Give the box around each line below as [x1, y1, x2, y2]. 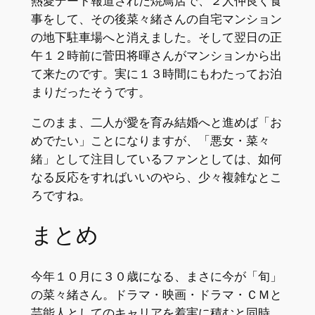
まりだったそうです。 [30, 85, 150, 100]
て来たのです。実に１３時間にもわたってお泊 [30, 67, 282, 82]
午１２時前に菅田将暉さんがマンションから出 [30, 49, 282, 63]
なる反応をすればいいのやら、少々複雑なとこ [30, 170, 282, 185]
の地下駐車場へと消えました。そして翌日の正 [30, 30, 282, 45]
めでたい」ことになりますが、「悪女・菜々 [30, 134, 270, 148]
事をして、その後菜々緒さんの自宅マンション [30, 12, 282, 27]
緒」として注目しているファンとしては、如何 [30, 152, 282, 167]
